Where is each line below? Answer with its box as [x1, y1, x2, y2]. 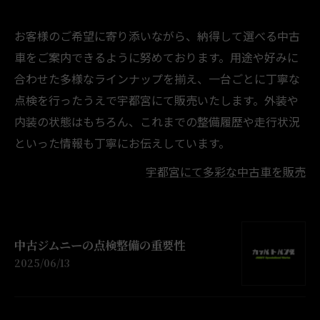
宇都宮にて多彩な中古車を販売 [146, 163, 306, 180]
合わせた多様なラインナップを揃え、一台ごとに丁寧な [14, 70, 300, 87]
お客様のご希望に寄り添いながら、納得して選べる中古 [14, 27, 300, 44]
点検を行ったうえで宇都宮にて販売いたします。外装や [14, 91, 299, 109]
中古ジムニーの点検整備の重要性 [14, 236, 185, 254]
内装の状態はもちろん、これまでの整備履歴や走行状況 [14, 113, 300, 130]
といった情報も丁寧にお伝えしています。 [14, 134, 230, 151]
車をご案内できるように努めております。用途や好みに [14, 49, 299, 66]
